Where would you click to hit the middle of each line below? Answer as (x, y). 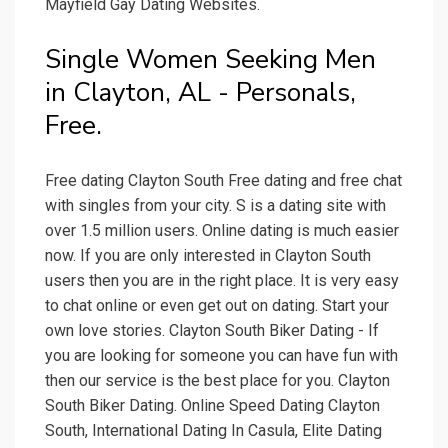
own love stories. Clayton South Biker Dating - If (212, 331)
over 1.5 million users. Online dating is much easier (222, 231)
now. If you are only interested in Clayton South (208, 256)
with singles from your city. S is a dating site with (215, 206)
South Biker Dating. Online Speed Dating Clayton (212, 406)
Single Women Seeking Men (210, 60)
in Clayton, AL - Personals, (200, 93)
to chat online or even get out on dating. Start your (217, 306)
